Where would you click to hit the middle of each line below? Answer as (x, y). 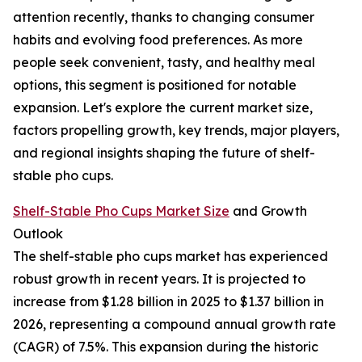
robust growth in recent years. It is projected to (159, 279)
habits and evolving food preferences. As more (158, 40)
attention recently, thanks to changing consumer (164, 17)
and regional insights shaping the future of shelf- (164, 153)
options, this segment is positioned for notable (155, 85)
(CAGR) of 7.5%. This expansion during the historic (166, 347)
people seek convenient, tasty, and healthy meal (164, 63)
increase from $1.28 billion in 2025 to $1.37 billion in (168, 302)
